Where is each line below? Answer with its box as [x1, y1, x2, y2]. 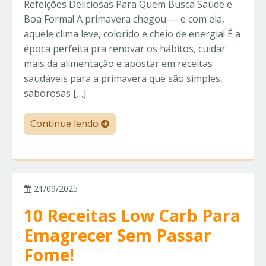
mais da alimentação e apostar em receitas [24, 57, 213, 71]
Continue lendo [30, 117, 101, 131]
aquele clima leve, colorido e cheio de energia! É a [24, 27, 240, 41]
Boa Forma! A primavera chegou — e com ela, [24, 12, 224, 26]
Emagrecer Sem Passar [24, 224, 211, 247]
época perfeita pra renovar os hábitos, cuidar [24, 42, 226, 56]
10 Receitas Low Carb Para [24, 204, 240, 227]
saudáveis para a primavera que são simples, [24, 72, 223, 85]
